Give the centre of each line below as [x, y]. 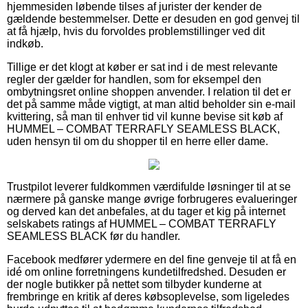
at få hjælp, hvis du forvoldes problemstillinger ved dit [136, 31]
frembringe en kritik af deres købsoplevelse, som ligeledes [148, 296]
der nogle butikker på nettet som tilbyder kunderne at [134, 284]
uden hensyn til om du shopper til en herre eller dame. [137, 141]
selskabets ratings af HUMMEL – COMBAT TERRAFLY [142, 223]
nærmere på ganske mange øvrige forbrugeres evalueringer [152, 199]
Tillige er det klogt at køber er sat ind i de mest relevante [142, 67]
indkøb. [25, 43]
